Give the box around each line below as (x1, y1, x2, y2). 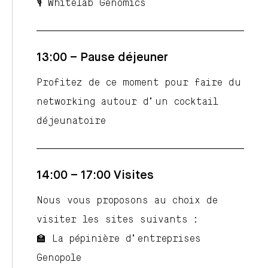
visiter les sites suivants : (36, 214, 200, 224)
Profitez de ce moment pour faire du (36, 77, 241, 87)
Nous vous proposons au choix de (36, 195, 218, 205)
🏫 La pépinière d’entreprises (36, 233, 201, 243)
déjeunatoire (36, 115, 106, 126)
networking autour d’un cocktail (36, 96, 218, 106)
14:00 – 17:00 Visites (36, 169, 154, 182)
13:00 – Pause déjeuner (36, 51, 168, 64)
